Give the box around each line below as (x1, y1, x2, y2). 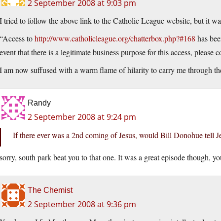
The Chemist (28, 186, 73, 195)
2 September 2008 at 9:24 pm (28, 111, 136, 123)
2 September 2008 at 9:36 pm (28, 199, 136, 210)
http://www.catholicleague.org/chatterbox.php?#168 (35, 33, 195, 44)
